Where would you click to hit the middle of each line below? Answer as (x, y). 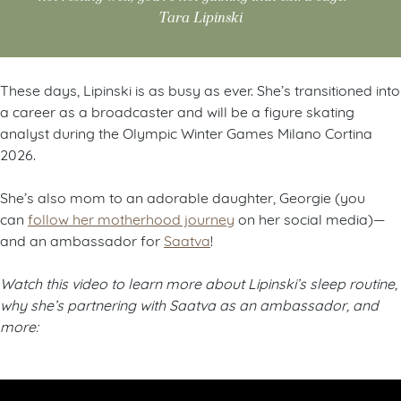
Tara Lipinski (200, 18)
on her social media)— (310, 218)
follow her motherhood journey (131, 218)
